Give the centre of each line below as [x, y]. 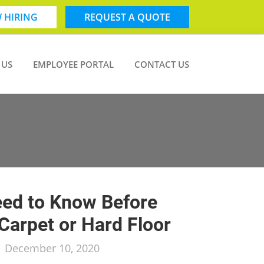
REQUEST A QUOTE [127, 17]
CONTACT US [162, 64]
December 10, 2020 [52, 248]
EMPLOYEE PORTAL [73, 64]
